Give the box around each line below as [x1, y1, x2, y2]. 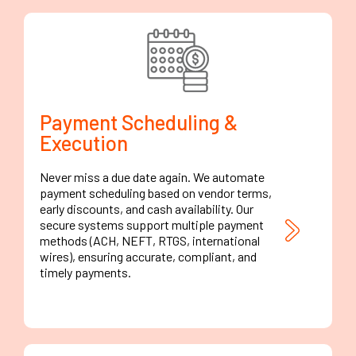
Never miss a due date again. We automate [40, 169, 265, 185]
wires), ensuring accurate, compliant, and [40, 249, 257, 265]
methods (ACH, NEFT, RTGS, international [40, 233, 260, 249]
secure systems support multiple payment [40, 217, 264, 233]
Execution [40, 130, 128, 156]
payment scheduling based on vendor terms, [40, 185, 272, 201]
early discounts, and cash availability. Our [40, 201, 253, 217]
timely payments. [40, 265, 131, 281]
